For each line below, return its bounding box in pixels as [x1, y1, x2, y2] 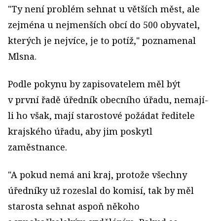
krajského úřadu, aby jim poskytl [8, 125, 152, 138]
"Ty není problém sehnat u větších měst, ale [8, 3, 200, 15]
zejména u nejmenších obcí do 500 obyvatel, [8, 19, 200, 31]
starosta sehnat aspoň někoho [8, 200, 140, 213]
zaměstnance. [8, 141, 67, 153]
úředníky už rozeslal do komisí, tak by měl [8, 184, 194, 197]
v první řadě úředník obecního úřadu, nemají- [8, 94, 208, 106]
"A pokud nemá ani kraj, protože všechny [8, 169, 187, 181]
